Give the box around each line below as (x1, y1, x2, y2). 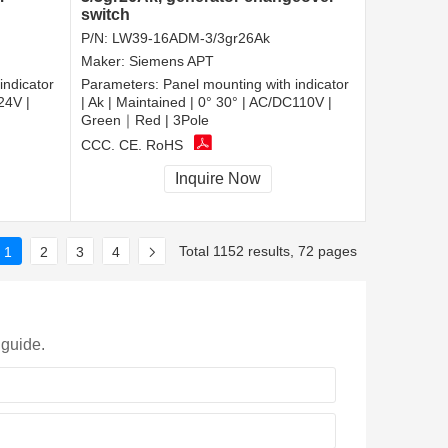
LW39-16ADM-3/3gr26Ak (112, 30, 270, 47)
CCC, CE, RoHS (81, 136, 183, 153)
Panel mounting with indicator (163, 76, 349, 93)
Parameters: (81, 76, 163, 93)
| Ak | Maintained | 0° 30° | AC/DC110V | (81, 94, 332, 111)
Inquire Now (175, 170, 261, 188)
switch (81, 6, 130, 24)
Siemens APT (129, 53, 214, 70)
